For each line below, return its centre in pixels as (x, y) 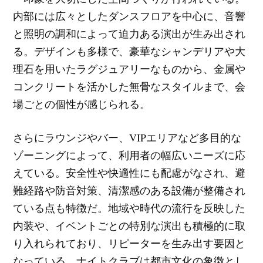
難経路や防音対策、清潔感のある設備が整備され (129, 190)
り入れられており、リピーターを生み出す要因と (129, 243)
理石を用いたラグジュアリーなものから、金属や (129, 69)
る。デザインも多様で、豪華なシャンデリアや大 (129, 51)
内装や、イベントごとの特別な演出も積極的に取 (129, 225)
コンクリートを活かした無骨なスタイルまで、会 (129, 87)
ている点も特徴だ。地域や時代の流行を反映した (129, 208)
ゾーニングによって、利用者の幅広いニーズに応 (129, 155)
